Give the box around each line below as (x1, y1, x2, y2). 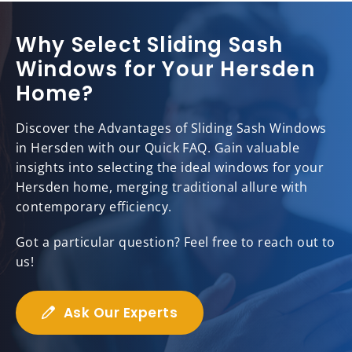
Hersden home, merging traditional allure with (16, 178, 308, 196)
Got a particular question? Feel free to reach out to (16, 233, 335, 251)
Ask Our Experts (63, 303, 178, 323)
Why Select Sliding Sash (16, 31, 284, 60)
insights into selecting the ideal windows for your (16, 159, 324, 177)
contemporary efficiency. (16, 198, 172, 216)
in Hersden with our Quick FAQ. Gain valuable (16, 139, 300, 157)
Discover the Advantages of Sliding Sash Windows (16, 119, 327, 137)
